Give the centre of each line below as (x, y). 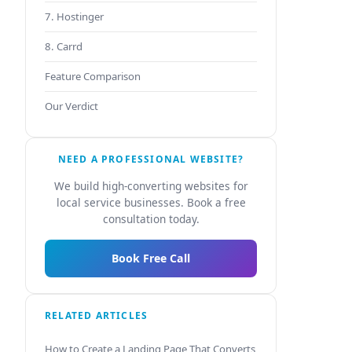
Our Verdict (71, 106)
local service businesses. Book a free (151, 202)
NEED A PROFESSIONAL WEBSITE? (151, 159)
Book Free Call (151, 258)
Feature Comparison (93, 76)
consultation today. (151, 219)
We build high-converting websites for (151, 186)
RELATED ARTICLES (97, 315)
